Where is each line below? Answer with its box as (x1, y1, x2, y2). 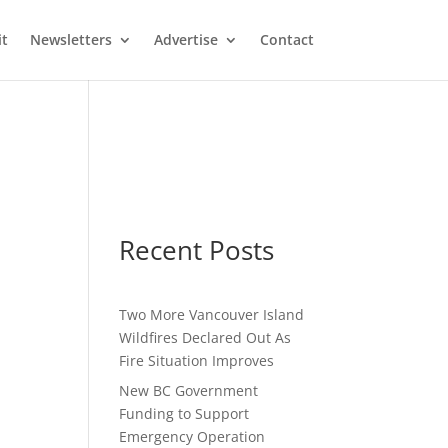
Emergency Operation (119, 427, 266, 446)
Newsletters (29, 30, 112, 49)
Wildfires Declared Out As (119, 328, 292, 347)
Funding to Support (119, 404, 250, 423)
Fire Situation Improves (119, 351, 275, 370)
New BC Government (119, 381, 259, 400)
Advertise (153, 30, 218, 49)
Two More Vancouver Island (119, 305, 305, 324)
